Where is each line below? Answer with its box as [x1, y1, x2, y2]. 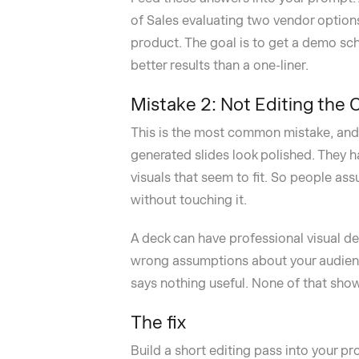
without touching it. [130, 192, 247, 208]
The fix [130, 312, 186, 333]
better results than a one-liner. [130, 58, 309, 73]
